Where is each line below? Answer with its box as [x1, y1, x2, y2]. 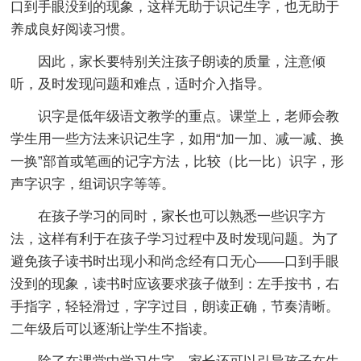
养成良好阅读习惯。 [10, 21, 135, 37]
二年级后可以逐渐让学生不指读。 [10, 321, 217, 337]
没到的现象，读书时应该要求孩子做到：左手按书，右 [10, 276, 340, 292]
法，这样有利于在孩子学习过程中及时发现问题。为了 [10, 230, 340, 247]
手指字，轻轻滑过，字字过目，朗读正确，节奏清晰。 [10, 298, 340, 314]
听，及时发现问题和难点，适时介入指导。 [10, 76, 272, 92]
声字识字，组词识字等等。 [10, 176, 176, 192]
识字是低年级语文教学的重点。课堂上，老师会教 [10, 108, 340, 124]
